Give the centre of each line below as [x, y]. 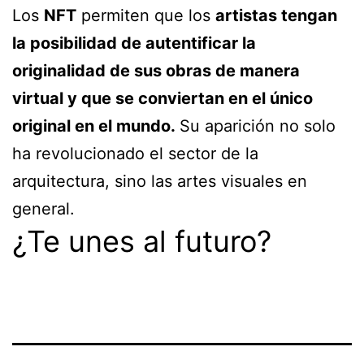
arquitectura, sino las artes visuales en [160, 182]
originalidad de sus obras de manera [156, 71]
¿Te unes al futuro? [142, 242]
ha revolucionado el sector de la [135, 154]
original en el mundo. [96, 126]
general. [43, 209]
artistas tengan [276, 16]
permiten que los [146, 16]
